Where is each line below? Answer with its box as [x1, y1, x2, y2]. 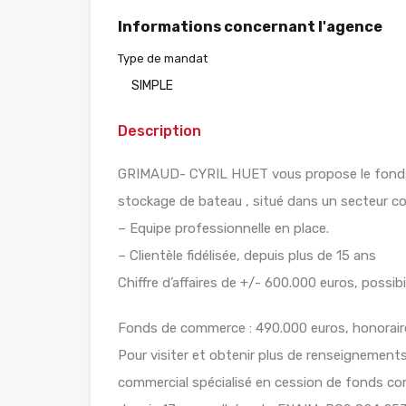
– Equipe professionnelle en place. [118, 220, 329, 237]
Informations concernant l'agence [118, 18, 382, 36]
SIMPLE [131, 78, 173, 94]
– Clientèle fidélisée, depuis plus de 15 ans [118, 247, 376, 265]
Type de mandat [118, 52, 208, 66]
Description [118, 122, 201, 140]
